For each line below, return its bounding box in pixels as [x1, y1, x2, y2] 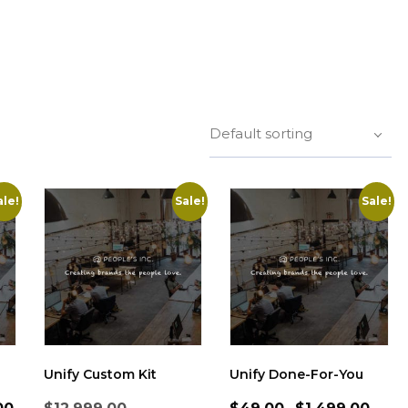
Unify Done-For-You [229, 366, 364, 383]
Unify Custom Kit [43, 366, 157, 383]
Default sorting [209, 125, 312, 142]
